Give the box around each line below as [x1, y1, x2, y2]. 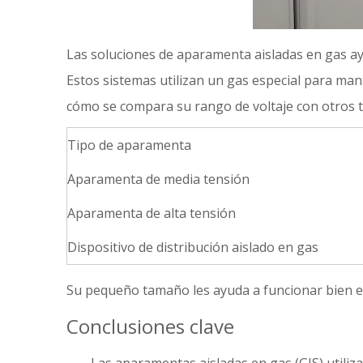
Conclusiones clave [66, 313, 234, 340]
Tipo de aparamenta [67, 136, 191, 154]
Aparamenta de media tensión [67, 170, 250, 188]
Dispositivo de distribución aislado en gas [67, 238, 318, 256]
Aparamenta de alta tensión [67, 204, 236, 222]
